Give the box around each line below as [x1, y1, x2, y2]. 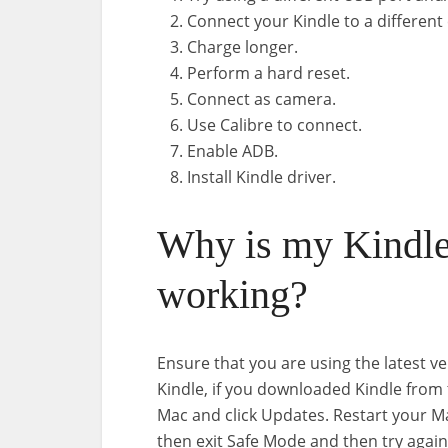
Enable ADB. [187, 140, 278, 163]
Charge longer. [187, 36, 298, 59]
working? [157, 272, 308, 318]
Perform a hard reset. [187, 62, 350, 85]
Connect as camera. [187, 88, 336, 111]
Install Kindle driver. [187, 166, 336, 189]
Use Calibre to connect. [187, 114, 362, 137]
